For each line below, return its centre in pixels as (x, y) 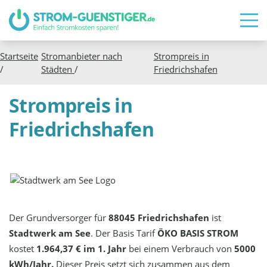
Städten (58, 69)
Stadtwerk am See (50, 233)
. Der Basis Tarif (124, 233)
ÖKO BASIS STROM (198, 233)
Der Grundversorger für (59, 217)
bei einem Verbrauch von (181, 248)
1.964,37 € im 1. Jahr (82, 248)
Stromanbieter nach (82, 56)
